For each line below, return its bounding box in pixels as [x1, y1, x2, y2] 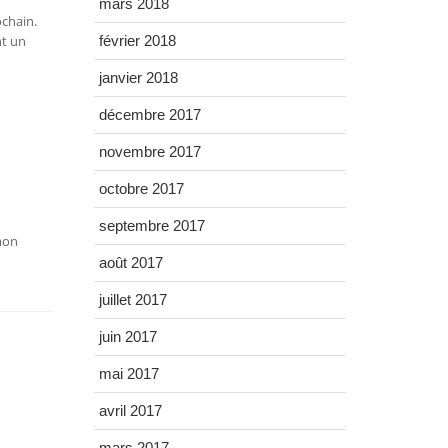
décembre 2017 [98, 106, 201, 124]
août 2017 [98, 254, 163, 272]
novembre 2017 [98, 143, 201, 161]
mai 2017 [98, 365, 159, 383]
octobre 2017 [98, 180, 184, 198]
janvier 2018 [98, 69, 178, 87]
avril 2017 [98, 402, 162, 420]
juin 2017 [98, 328, 157, 346]
